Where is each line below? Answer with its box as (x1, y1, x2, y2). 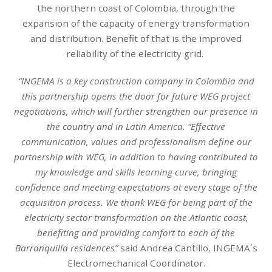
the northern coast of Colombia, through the (37, 1, 235, 14)
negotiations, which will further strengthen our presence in (14, 104, 258, 117)
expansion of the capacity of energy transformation (22, 16, 250, 29)
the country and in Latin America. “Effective (47, 120, 225, 132)
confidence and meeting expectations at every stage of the (15, 180, 257, 193)
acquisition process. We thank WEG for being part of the (19, 195, 253, 208)
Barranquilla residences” (15, 241, 118, 254)
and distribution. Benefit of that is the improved (30, 32, 242, 44)
